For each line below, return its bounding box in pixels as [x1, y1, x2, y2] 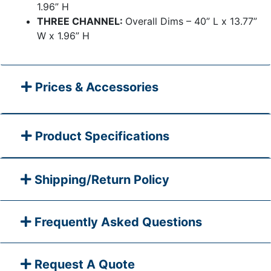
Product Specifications [35, 128, 169, 143]
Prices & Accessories [32, 79, 158, 94]
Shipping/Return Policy [34, 172, 169, 187]
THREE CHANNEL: [37, 15, 125, 27]
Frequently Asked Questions [34, 214, 202, 229]
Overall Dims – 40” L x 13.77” [125, 15, 257, 27]
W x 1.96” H [37, 29, 90, 42]
